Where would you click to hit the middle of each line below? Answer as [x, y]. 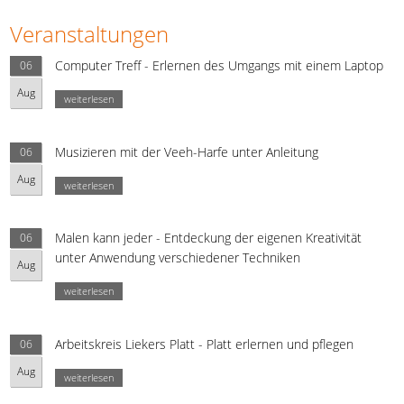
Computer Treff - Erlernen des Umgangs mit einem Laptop [220, 65]
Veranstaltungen [90, 33]
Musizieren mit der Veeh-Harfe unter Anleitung [187, 151]
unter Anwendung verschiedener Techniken [178, 258]
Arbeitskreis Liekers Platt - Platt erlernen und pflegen [205, 344]
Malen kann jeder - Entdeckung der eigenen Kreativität [209, 238]
